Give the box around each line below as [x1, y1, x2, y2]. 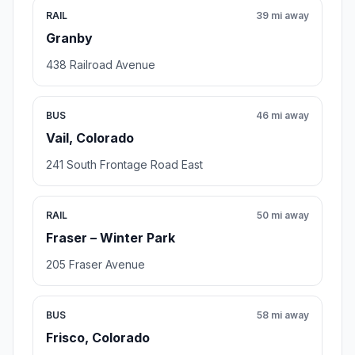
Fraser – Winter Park [46, 230, 175, 246]
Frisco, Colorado [46, 330, 150, 346]
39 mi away [256, 10, 309, 22]
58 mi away [257, 309, 309, 322]
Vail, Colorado [46, 130, 134, 147]
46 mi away [256, 109, 309, 122]
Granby [46, 30, 93, 47]
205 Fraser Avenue [46, 258, 145, 272]
